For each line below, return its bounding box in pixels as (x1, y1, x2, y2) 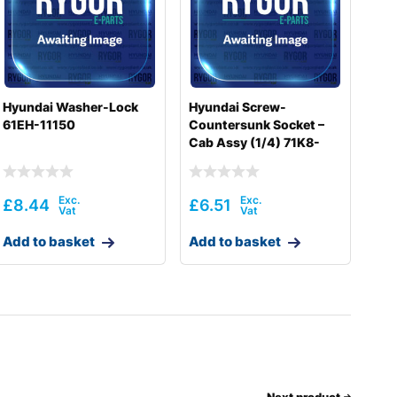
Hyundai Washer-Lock (3, 99, 139, 115)
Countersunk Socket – (188, 117, 324, 133)
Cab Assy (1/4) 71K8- (188, 135, 320, 151)
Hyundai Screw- (188, 99, 286, 115)
